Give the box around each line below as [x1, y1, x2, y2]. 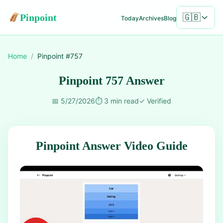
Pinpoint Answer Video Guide [35, 139, 188, 152]
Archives [139, 14, 164, 22]
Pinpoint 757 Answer [58, 74, 165, 87]
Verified [147, 97, 171, 105]
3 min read [104, 97, 139, 105]
